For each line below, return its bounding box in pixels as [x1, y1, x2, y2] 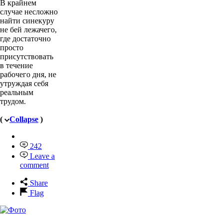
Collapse [9, 115, 38, 124]
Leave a [30, 152, 55, 161]
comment [20, 161, 49, 170]
